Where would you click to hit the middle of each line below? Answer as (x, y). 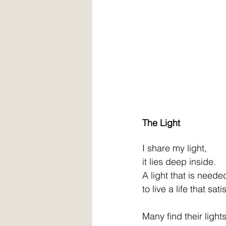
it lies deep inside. (179, 162)
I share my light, (175, 148)
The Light (161, 123)
